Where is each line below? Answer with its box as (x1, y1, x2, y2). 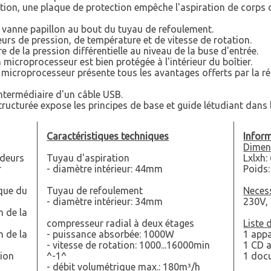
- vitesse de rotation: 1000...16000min (47, 240, 211, 251)
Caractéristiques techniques (47, 131, 169, 142)
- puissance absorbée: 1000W (47, 229, 175, 240)
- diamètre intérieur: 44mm (47, 163, 163, 175)
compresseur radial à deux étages (47, 218, 195, 229)
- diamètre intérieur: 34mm (47, 196, 163, 207)
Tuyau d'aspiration (47, 152, 130, 164)
